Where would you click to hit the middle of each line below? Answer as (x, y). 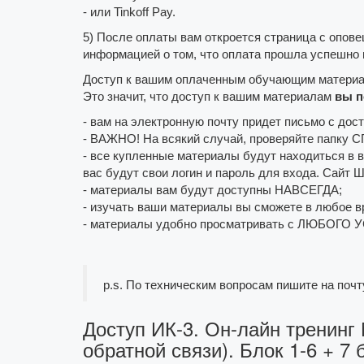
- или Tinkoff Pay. (129, 13)
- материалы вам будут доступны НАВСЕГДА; (212, 191)
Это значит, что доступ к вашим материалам (209, 97)
